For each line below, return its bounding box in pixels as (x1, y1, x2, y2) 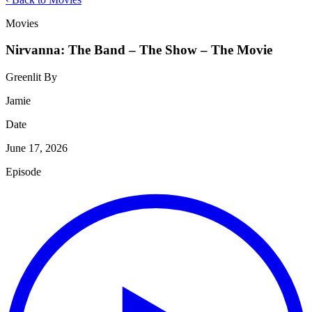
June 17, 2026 (6, 142, 68, 155)
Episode (6, 166, 41, 178)
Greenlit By (6, 71, 57, 84)
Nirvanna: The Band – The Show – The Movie (6, 42, 272, 58)
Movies (6, 17, 38, 29)
